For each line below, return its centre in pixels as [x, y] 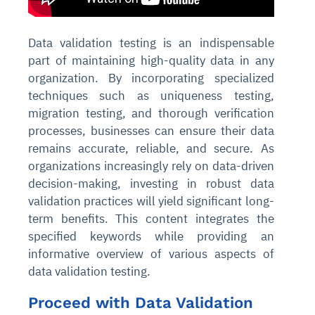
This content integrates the [195, 218]
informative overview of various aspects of [151, 253]
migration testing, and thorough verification [151, 113]
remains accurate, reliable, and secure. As [151, 148]
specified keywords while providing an [151, 236]
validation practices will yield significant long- [151, 201]
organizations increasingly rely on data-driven [151, 166]
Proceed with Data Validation [141, 302]
